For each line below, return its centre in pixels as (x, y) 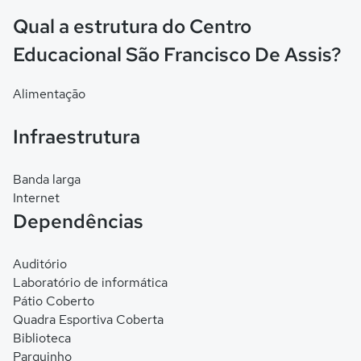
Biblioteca (42, 338)
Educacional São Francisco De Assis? (177, 54)
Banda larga (47, 179)
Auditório (40, 264)
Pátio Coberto (54, 301)
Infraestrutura (77, 137)
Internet (36, 198)
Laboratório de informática (90, 282)
